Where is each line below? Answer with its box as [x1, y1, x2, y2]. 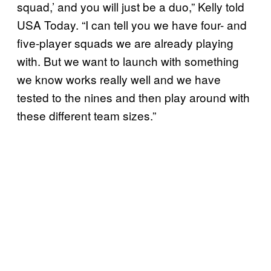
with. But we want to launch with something [17, 52, 239, 69]
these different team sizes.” [17, 106, 156, 123]
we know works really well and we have [17, 70, 221, 87]
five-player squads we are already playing [17, 34, 233, 51]
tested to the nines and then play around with [17, 88, 250, 105]
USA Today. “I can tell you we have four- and [17, 16, 247, 33]
